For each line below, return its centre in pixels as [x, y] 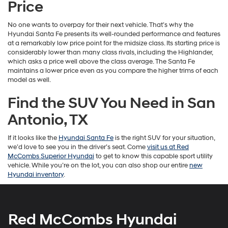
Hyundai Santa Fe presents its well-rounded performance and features [114, 34]
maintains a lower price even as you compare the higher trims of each [113, 71]
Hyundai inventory [36, 175]
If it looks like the [33, 138]
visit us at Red [168, 147]
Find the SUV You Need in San [111, 103]
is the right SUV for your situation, [164, 138]
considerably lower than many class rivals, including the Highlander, [110, 53]
